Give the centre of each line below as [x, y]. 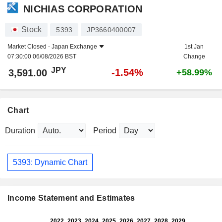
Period [105, 131]
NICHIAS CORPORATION [83, 9]
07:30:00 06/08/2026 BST [42, 57]
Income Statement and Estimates [71, 198]
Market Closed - [29, 47]
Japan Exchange [74, 47]
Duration [20, 131]
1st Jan [194, 47]
